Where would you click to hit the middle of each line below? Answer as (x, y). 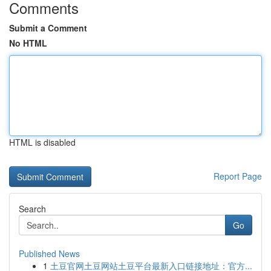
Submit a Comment (48, 28)
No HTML (28, 43)
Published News (49, 253)
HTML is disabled (42, 142)
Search (32, 209)
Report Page (238, 176)
